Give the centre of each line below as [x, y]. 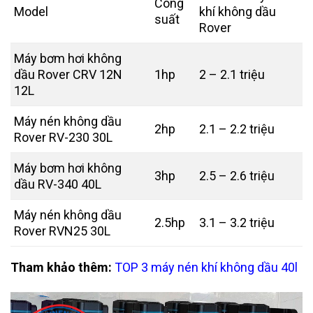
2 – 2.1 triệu [232, 74]
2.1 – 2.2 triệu [237, 129]
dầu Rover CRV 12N [68, 74]
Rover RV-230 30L [63, 137]
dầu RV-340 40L [58, 184]
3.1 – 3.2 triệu [237, 222]
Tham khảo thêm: [61, 267]
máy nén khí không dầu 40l [224, 267]
